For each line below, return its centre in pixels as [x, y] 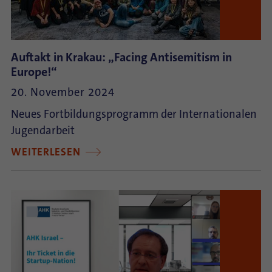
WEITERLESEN [47, 152]
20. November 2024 [63, 92]
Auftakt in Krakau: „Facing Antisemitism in [121, 57]
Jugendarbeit [43, 131]
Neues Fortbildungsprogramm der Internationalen [134, 114]
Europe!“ [34, 72]
